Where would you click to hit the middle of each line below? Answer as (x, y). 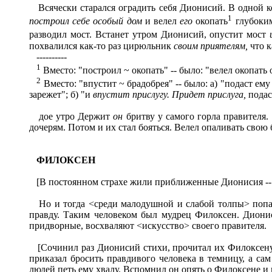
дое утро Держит (71, 117)
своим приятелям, (212, 46)
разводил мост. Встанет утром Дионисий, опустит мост (150, 35)
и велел (162, 21)
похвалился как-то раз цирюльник (101, 46)
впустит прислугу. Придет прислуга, (171, 95)
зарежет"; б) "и (61, 95)
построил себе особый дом (87, 21)
